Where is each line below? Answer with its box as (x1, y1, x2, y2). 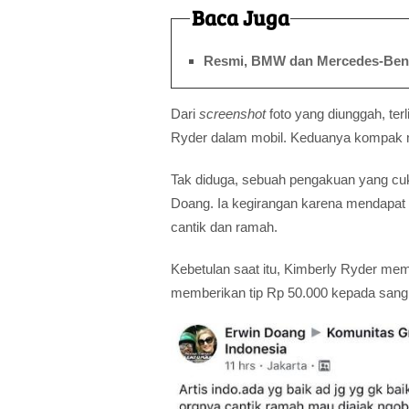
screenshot (199, 105, 266, 121)
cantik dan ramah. (171, 218, 278, 235)
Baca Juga (191, 3, 289, 31)
